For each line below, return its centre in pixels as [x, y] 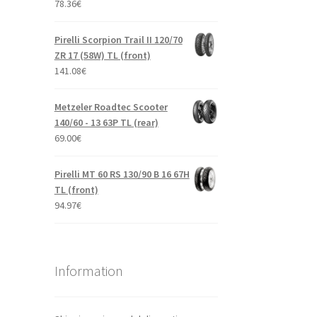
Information [88, 271]
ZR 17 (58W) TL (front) [102, 55]
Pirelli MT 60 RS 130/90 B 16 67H [122, 174]
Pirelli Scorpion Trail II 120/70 [118, 39]
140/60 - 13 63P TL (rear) [106, 122]
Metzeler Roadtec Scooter [111, 106]
